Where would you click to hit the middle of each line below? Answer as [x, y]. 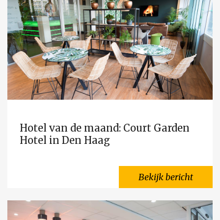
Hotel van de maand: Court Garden [105, 128]
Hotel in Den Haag [65, 140]
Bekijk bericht [166, 177]
